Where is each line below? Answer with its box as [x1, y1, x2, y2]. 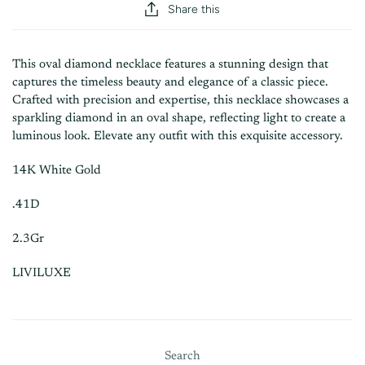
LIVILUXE [12, 267, 71, 279]
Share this [168, 2, 220, 16]
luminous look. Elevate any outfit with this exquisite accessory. [12, 130, 343, 143]
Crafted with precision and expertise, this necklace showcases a [12, 95, 349, 107]
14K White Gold [12, 165, 101, 177]
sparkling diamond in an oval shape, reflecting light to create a [12, 112, 345, 125]
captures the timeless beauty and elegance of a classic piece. [12, 77, 328, 89]
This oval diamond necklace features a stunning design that [12, 59, 328, 71]
